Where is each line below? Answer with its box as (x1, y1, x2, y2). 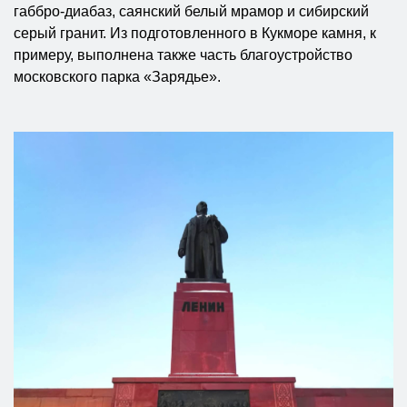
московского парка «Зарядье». (14, 68, 221, 84)
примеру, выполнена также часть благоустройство (14, 46, 352, 63)
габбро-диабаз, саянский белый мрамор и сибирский (14, 3, 369, 19)
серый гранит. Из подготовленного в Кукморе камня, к (14, 25, 376, 41)
